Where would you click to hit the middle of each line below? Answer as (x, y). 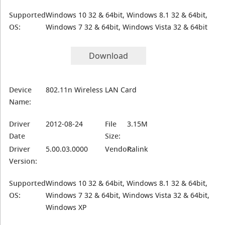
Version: (23, 161)
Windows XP (66, 207)
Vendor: (119, 149)
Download (109, 56)
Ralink (138, 149)
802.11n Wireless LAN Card (91, 90)
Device (21, 90)
